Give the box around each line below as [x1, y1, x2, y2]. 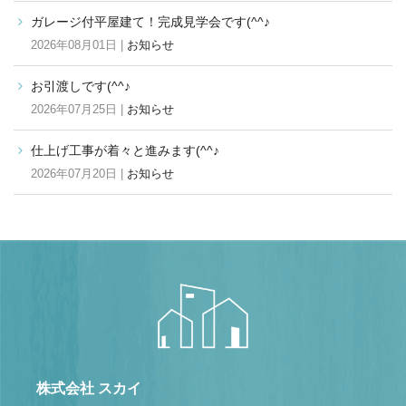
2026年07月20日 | [31, 166, 127, 180]
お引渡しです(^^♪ [31, 78, 130, 93]
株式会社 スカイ [36, 380, 141, 396]
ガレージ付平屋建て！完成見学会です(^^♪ [31, 14, 270, 29]
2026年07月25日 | [31, 101, 127, 116]
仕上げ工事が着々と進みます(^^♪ [31, 142, 219, 158]
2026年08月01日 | [31, 37, 127, 52]
